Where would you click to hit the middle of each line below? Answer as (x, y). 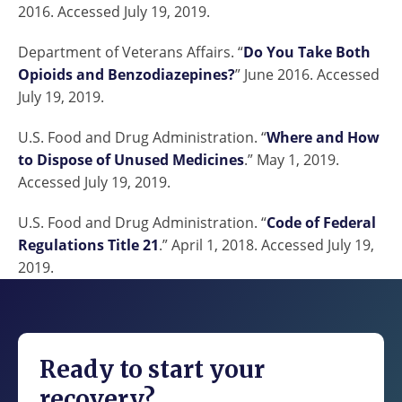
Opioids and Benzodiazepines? (127, 75)
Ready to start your (152, 370)
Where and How (323, 138)
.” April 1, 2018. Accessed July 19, (267, 245)
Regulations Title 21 (88, 245)
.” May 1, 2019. (292, 160)
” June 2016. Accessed (307, 75)
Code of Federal (321, 223)
